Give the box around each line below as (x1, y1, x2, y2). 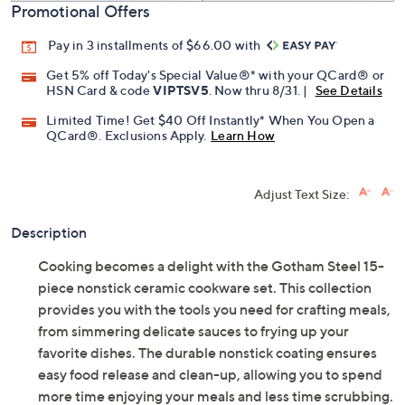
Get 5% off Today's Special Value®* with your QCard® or (46, 67, 385, 83)
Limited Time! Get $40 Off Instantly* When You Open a (46, 112, 375, 128)
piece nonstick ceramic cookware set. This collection (38, 278, 372, 297)
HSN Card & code (46, 82, 154, 99)
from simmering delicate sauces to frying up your (38, 322, 349, 341)
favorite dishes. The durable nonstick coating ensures (38, 344, 377, 363)
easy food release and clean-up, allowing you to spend (38, 365, 382, 384)
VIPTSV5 (153, 82, 209, 99)
